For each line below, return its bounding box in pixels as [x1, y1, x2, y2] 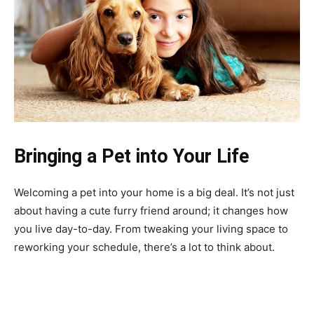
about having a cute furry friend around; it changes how [14, 204, 288, 218]
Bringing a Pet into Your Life [14, 145, 249, 168]
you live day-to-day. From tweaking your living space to [14, 222, 288, 236]
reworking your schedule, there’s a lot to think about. [14, 240, 275, 254]
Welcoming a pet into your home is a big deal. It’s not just [14, 186, 294, 200]
